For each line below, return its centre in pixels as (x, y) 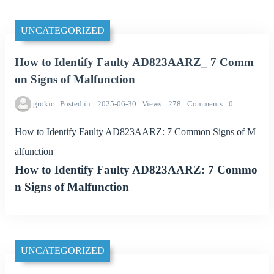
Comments (205, 104)
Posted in (76, 104)
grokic (43, 104)
